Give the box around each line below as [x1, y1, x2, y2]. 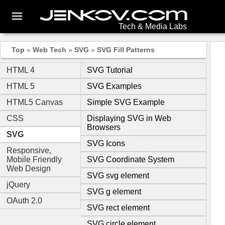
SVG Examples [87, 82, 142, 90]
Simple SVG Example [87, 98, 165, 106]
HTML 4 [7, 66, 35, 74]
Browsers [87, 123, 121, 132]
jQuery [7, 180, 30, 189]
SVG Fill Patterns [97, 46, 155, 54]
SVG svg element [87, 171, 149, 180]
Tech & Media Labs [119, 22, 187, 31]
